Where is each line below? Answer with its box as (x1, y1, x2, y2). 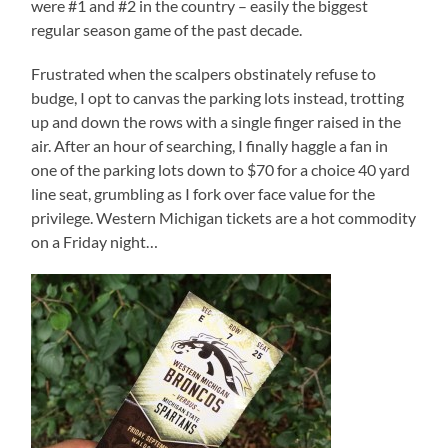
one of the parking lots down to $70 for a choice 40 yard (31, 160, 411, 180)
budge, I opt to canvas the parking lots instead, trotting (31, 88, 405, 108)
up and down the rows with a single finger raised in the (31, 112, 402, 132)
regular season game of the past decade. (31, 20, 303, 40)
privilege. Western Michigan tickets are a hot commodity (31, 208, 417, 228)
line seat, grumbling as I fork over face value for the (31, 184, 376, 204)
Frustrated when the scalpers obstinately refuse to (31, 64, 377, 84)
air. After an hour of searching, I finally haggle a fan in (31, 136, 389, 156)
